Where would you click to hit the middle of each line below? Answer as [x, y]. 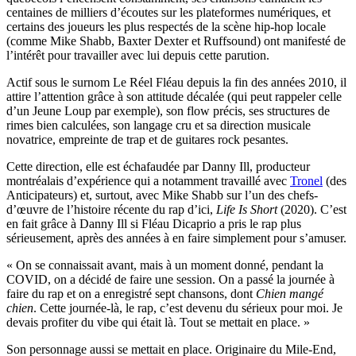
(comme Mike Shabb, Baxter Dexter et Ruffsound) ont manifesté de [176, 41]
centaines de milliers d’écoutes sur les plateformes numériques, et [168, 12]
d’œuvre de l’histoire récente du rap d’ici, [111, 209]
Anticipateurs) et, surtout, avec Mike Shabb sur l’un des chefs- [162, 195]
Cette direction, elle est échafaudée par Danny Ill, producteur [158, 166]
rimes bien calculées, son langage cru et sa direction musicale [159, 125]
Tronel [306, 180]
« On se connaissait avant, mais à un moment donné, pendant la [165, 265]
